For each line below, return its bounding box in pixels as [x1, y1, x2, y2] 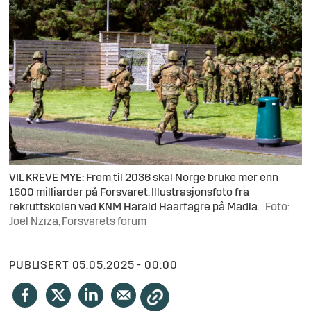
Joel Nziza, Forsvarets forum [9, 217, 147, 228]
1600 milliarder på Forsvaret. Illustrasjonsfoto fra [9, 187, 250, 199]
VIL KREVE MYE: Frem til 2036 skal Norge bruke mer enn [9, 173, 279, 185]
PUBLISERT [9, 260, 69, 271]
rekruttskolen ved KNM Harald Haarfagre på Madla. [9, 202, 260, 214]
